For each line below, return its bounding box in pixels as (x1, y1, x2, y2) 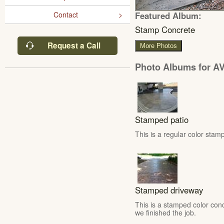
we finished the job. (135, 207, 196, 218)
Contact (53, 9, 78, 19)
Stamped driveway (135, 184, 203, 196)
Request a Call (47, 40, 100, 51)
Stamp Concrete (135, 23, 195, 35)
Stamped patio (135, 113, 188, 125)
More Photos (140, 42, 177, 50)
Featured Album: (135, 9, 201, 21)
